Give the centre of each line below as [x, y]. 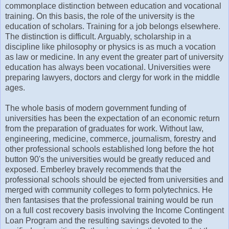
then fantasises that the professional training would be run [109, 200]
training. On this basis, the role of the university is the [100, 16]
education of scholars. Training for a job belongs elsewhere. [113, 27]
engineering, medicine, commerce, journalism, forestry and [111, 139]
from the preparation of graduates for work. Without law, [104, 129]
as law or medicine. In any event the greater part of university [114, 57]
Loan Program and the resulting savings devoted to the [104, 221]
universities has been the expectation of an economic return [112, 119]
